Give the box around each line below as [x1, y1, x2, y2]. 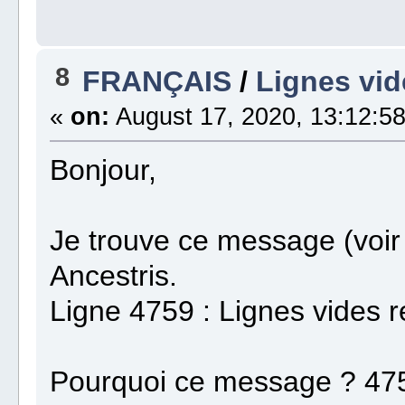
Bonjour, [50, 154, 157, 187]
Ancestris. [50, 259, 178, 293]
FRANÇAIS [82, 65, 232, 99]
